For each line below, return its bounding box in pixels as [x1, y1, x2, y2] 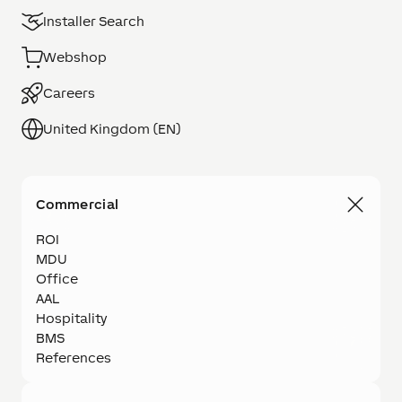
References [36, 350, 111, 365]
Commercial [36, 197, 119, 212]
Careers [43, 85, 95, 100]
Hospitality [36, 310, 107, 326]
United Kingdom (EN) [43, 121, 181, 136]
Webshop [43, 49, 107, 65]
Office [36, 271, 78, 286]
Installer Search [43, 13, 144, 29]
